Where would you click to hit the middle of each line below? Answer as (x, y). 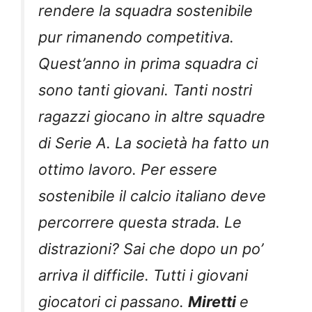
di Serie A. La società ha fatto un (154, 143)
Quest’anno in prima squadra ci (148, 64)
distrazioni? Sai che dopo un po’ (151, 249)
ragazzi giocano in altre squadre (152, 117)
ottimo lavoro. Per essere (128, 170)
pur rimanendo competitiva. (136, 37)
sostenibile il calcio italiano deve (152, 196)
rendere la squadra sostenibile (146, 11)
